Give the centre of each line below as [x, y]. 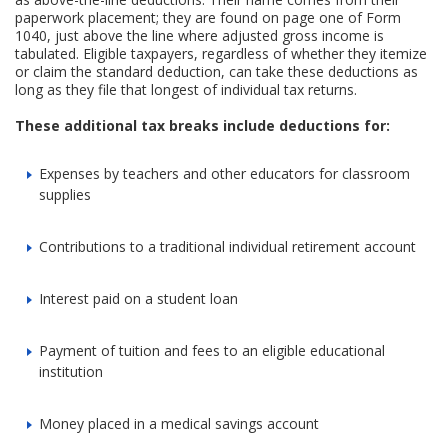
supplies [65, 194]
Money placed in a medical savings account [179, 423]
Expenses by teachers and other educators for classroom [225, 173]
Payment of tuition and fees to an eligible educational [212, 350]
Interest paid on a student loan [139, 298]
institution [71, 371]
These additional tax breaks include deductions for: [203, 125]
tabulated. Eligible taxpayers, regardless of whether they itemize [221, 53]
